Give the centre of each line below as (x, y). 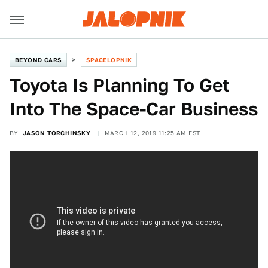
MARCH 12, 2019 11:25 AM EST (152, 133)
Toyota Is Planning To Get (120, 85)
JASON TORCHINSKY (57, 133)
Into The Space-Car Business (134, 109)
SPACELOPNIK (109, 60)
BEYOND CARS (39, 60)
